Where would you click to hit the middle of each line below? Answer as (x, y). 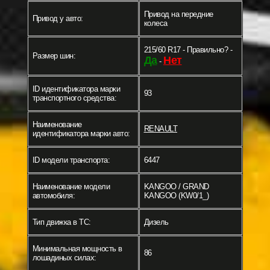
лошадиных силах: (64, 258)
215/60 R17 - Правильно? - (188, 50)
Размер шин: (54, 56)
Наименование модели (71, 187)
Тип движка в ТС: (61, 222)
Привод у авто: (58, 19)
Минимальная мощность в (77, 249)
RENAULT (160, 129)
